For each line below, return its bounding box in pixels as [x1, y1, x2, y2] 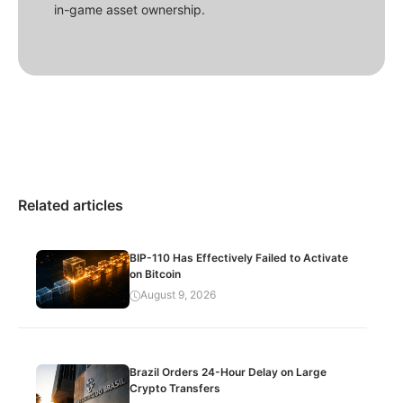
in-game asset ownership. [54, 2, 205, 18]
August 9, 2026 [140, 288, 217, 302]
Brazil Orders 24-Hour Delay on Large [130, 365, 327, 380]
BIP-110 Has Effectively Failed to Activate [130, 251, 349, 265]
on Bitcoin [130, 267, 182, 282]
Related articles [18, 196, 123, 215]
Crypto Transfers [130, 381, 221, 396]
